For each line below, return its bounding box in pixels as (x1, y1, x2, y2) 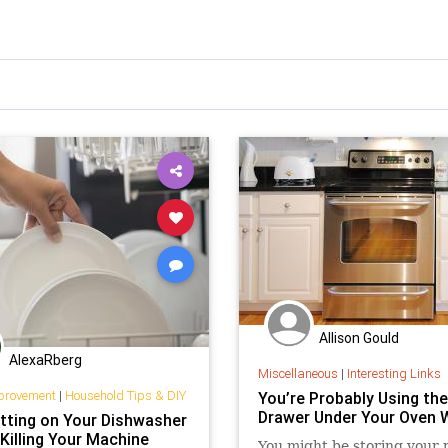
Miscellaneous (257, 364, 338, 382)
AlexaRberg (9, 351, 82, 369)
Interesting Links (346, 364, 441, 382)
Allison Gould (319, 329, 399, 347)
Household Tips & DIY (64, 386, 186, 404)
